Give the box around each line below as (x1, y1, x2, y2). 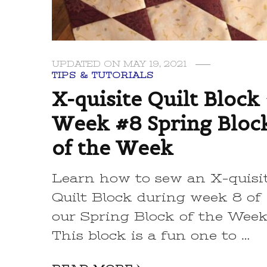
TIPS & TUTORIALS (52, 70, 154, 80)
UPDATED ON (52, 59, 124, 69)
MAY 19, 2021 (123, 59, 187, 69)
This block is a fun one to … (52, 228, 250, 243)
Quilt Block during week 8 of (52, 190, 262, 204)
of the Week (52, 135, 174, 160)
